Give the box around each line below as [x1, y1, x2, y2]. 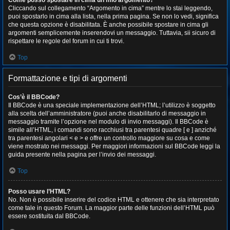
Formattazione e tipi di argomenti [8, 74, 127, 83]
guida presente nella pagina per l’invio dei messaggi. [8, 151, 156, 158]
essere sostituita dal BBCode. [8, 213, 90, 220]
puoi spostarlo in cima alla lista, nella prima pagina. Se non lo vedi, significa [8, 13, 219, 20]
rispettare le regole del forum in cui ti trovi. [8, 37, 124, 45]
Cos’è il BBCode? [8, 93, 60, 101]
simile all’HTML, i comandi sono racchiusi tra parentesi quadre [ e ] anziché [8, 126, 217, 133]
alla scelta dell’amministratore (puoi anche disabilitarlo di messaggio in [8, 110, 206, 117]
